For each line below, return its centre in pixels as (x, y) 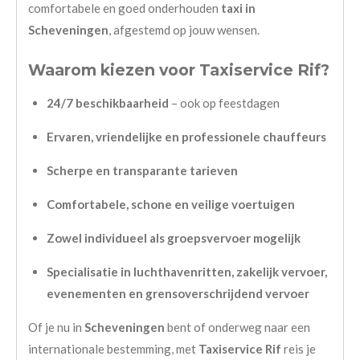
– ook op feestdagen (224, 102)
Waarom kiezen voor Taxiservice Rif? (179, 70)
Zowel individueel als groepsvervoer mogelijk (173, 237)
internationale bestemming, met (113, 348)
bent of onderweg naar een (239, 327)
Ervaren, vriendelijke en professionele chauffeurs (186, 136)
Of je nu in (55, 327)
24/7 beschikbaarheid (107, 102)
